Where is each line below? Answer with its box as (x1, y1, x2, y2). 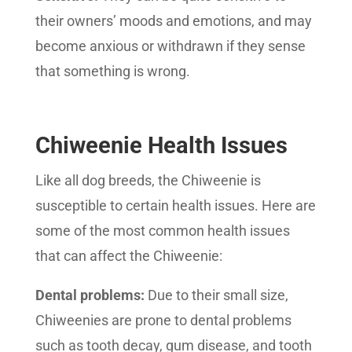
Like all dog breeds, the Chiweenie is (35, 172, 261, 189)
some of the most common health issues (35, 222, 290, 239)
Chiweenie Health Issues (35, 132, 288, 159)
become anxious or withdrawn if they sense (35, 38, 306, 54)
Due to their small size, (144, 287, 288, 303)
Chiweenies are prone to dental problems (35, 312, 291, 328)
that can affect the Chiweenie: (35, 247, 222, 264)
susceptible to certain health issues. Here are (35, 197, 316, 214)
